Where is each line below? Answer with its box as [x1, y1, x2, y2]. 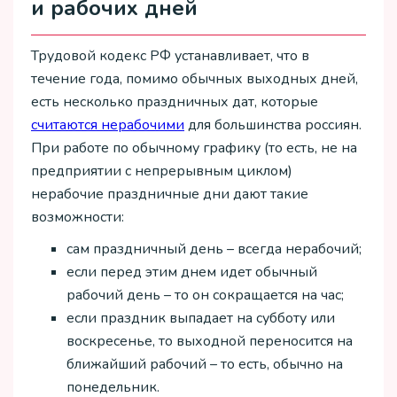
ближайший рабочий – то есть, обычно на [66, 354, 343, 375]
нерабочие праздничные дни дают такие [31, 183, 308, 204]
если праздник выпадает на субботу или [66, 308, 335, 329]
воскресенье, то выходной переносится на [66, 331, 353, 352]
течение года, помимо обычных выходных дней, [31, 68, 358, 89]
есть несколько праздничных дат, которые [31, 91, 318, 112]
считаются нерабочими [31, 114, 184, 135]
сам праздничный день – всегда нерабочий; [66, 239, 362, 260]
